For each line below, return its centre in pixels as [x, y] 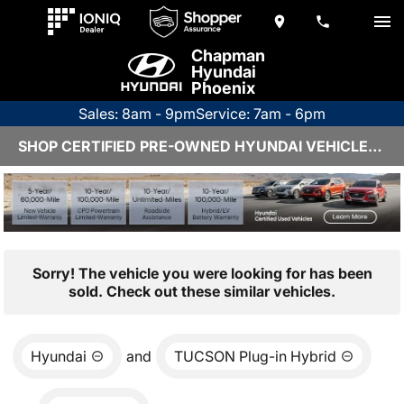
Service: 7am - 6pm [261, 114]
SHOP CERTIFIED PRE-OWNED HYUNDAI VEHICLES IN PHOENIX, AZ [375, 146]
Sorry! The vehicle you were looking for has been [202, 273]
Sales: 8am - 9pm [137, 114]
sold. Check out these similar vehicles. [202, 291]
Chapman [228, 55]
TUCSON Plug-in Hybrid [255, 356]
